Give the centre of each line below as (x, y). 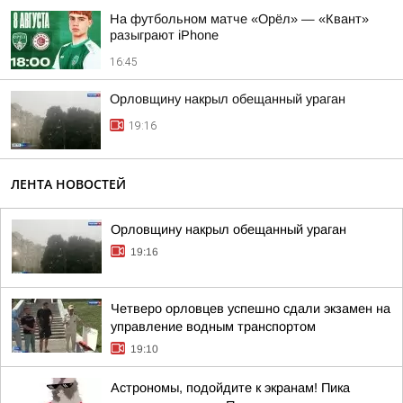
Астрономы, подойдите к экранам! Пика (230, 388)
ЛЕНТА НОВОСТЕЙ (68, 184)
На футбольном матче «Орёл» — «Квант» (239, 19)
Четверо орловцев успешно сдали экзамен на (251, 309)
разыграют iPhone (164, 35)
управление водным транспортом (213, 327)
